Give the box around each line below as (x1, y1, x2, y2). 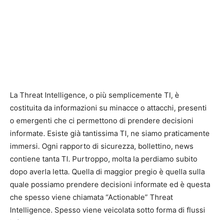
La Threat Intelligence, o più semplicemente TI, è (10, 90, 179, 100)
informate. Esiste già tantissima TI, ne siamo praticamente (10, 129, 210, 138)
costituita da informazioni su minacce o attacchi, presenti (10, 103, 207, 112)
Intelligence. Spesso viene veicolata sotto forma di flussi (10, 205, 205, 215)
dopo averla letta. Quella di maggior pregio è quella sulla (10, 167, 205, 176)
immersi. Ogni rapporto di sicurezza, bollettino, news (10, 141, 193, 151)
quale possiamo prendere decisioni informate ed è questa (10, 180, 210, 189)
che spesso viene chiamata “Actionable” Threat (10, 192, 173, 202)
